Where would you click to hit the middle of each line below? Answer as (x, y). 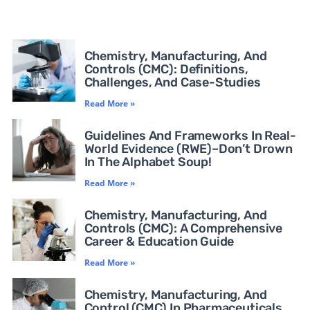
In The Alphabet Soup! (148, 162)
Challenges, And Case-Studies (172, 82)
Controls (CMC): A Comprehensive (183, 228)
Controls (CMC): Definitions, (166, 69)
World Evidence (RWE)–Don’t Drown (188, 148)
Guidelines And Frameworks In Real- (190, 135)
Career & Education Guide (159, 241)
